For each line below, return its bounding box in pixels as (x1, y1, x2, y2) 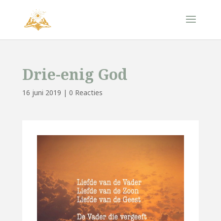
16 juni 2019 (22, 88, 61, 97)
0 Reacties (69, 88, 103, 97)
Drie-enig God (22, 64, 127, 84)
